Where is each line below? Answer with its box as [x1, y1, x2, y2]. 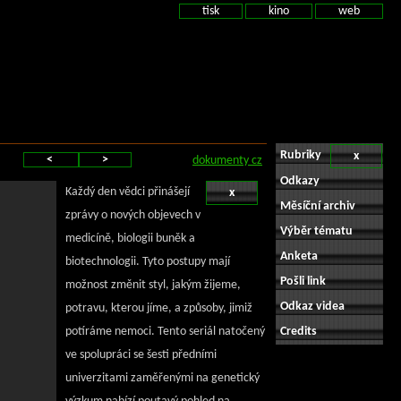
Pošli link [280, 275, 326, 288]
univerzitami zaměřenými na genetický [65, 371, 260, 385]
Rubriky [280, 149, 321, 162]
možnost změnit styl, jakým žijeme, [65, 278, 241, 292]
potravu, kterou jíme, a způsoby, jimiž [65, 302, 252, 315]
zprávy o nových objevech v [65, 209, 200, 222]
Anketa [280, 250, 318, 263]
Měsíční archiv [280, 200, 355, 213]
